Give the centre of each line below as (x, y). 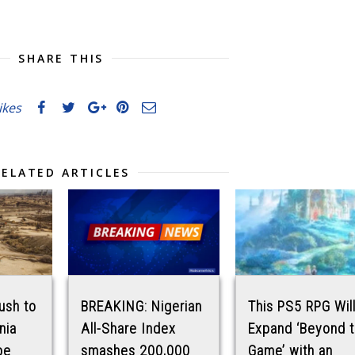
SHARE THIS (61, 59)
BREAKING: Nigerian (141, 306)
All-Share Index (128, 328)
